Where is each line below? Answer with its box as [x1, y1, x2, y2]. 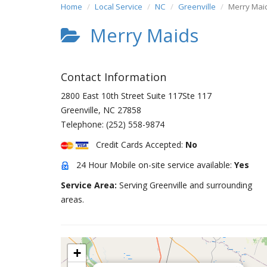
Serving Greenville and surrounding [119, 179, 252, 191]
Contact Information [61, 70, 166, 84]
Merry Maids [80, 23, 198, 48]
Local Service [95, 1, 142, 12]
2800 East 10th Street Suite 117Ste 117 [61, 90, 212, 101]
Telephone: [61, 119, 106, 130]
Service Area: [61, 179, 119, 191]
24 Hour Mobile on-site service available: [69, 159, 234, 170]
